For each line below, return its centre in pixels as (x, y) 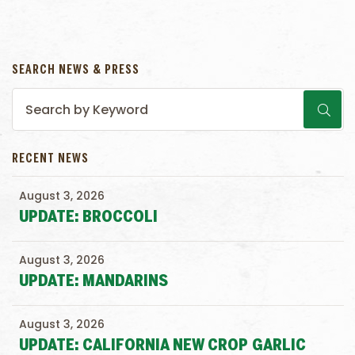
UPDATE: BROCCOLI (88, 218)
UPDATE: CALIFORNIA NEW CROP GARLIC (162, 346)
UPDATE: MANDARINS (94, 282)
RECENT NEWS (50, 159)
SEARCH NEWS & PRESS (76, 70)
